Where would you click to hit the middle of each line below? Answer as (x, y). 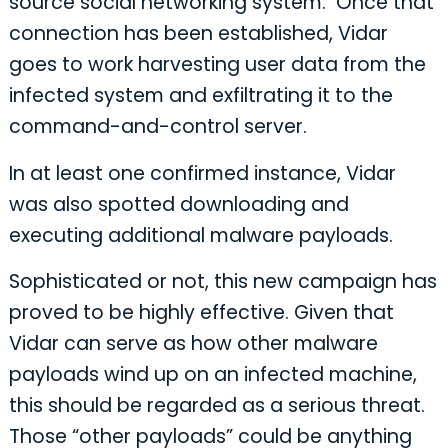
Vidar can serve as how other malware (193, 343)
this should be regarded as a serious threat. (219, 405)
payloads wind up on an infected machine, (212, 374)
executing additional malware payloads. (200, 235)
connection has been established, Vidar (198, 34)
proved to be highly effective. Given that (201, 312)
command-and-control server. (157, 127)
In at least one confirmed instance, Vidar (202, 173)
